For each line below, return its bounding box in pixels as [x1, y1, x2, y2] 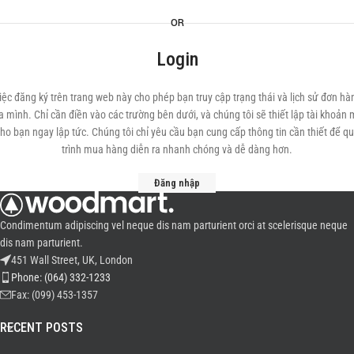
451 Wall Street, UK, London [11, 253, 133, 266]
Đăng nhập [154, 177, 200, 189]
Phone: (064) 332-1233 [11, 270, 111, 284]
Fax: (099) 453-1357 [11, 288, 98, 301]
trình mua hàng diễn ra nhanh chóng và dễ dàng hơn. [62, 143, 292, 156]
